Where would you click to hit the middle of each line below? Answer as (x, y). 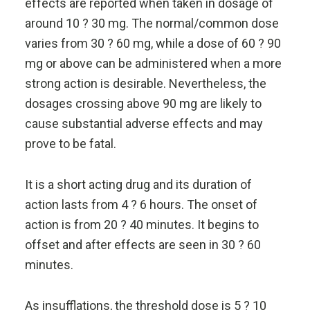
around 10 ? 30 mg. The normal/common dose (152, 23)
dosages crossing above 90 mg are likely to (143, 103)
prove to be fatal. (70, 144)
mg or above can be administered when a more (153, 63)
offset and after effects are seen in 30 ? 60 (143, 245)
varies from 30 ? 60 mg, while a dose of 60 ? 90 (153, 43)
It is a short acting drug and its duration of (138, 184)
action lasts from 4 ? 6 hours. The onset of (141, 204)
